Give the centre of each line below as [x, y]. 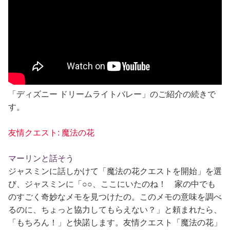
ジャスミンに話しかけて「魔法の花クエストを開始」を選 [115, 171]
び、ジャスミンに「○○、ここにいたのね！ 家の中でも [112, 184]
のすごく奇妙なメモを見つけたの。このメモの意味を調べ [115, 197]
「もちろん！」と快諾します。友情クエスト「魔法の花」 [115, 223]
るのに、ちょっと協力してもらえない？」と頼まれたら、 [115, 210]
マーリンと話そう [41, 159]
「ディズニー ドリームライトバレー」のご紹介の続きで [112, 94]
